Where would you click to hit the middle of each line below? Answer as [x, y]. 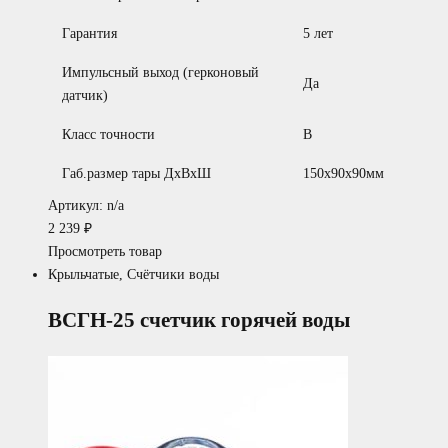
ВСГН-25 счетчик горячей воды [199, 320]
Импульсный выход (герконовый [160, 72]
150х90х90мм [343, 173]
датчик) [85, 95]
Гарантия [89, 33]
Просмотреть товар [105, 251]
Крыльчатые [83, 274]
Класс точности [108, 134]
